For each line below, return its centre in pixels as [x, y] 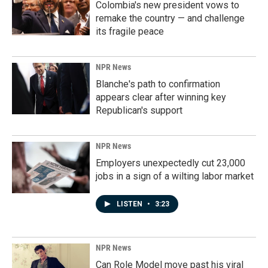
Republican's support [139, 110]
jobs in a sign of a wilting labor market [175, 176]
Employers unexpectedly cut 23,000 [170, 163]
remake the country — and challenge [170, 18]
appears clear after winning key [161, 97]
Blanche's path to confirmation [158, 84]
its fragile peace [130, 31]
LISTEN [130, 204]
